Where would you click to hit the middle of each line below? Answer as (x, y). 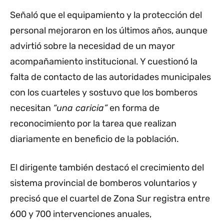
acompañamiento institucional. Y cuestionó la (104, 62)
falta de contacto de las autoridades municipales (110, 77)
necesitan (31, 108)
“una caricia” (80, 108)
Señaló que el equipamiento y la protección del (106, 15)
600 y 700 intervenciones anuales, (81, 214)
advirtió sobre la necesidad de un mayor (92, 46)
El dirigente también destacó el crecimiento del (107, 168)
